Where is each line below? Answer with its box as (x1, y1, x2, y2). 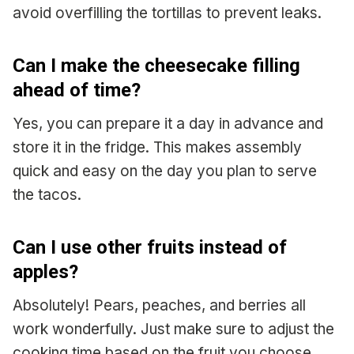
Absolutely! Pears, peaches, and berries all (13, 296, 306, 314)
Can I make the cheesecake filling (13, 54, 300, 77)
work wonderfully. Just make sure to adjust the (13, 319, 334, 338)
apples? (13, 260, 78, 283)
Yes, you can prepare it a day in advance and (13, 114, 323, 133)
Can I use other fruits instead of (13, 235, 287, 258)
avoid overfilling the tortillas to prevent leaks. (13, 3, 322, 22)
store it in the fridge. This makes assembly (13, 137, 302, 156)
